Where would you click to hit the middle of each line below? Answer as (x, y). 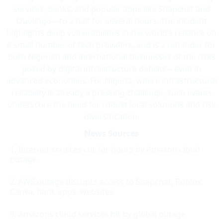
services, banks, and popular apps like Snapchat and (111, 9)
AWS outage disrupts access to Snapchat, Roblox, (111, 181)
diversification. (111, 116)
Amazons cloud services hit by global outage (102, 214)
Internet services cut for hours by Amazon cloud (109, 149)
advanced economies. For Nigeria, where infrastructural (111, 80)
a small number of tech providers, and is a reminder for (111, 45)
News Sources (111, 133)
